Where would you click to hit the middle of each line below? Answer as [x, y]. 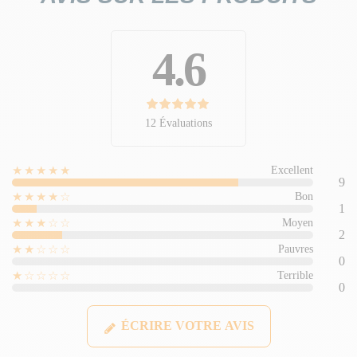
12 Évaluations [178, 124]
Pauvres [296, 249]
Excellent [292, 171]
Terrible [295, 276]
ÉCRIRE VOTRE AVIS [186, 326]
